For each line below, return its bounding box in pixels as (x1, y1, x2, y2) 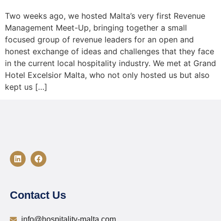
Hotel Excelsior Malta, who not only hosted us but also (5, 70, 210, 80)
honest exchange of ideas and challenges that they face (5, 46, 214, 56)
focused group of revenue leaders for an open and (5, 34, 194, 44)
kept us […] (5, 81, 47, 92)
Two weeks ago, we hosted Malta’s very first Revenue (5, 10, 205, 21)
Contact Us (10, 189, 66, 202)
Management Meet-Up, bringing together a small (5, 22, 187, 33)
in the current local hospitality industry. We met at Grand (5, 58, 216, 68)
